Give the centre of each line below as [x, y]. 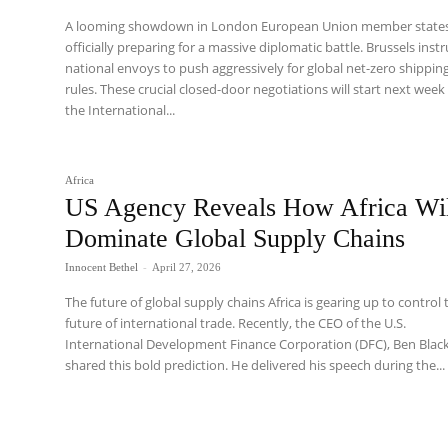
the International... [120, 110]
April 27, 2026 [187, 266]
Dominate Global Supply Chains [235, 238]
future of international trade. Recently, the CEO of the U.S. [236, 322]
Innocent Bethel [102, 266]
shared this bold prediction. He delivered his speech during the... [255, 364]
